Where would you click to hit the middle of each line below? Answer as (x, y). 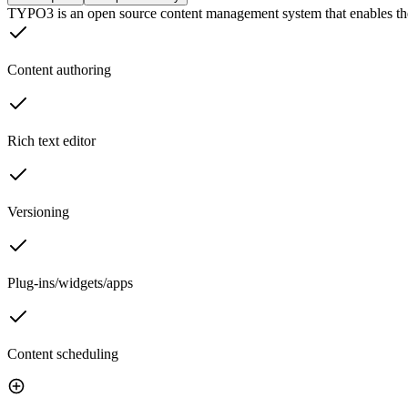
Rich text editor (51, 141)
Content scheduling (63, 354)
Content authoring (59, 70)
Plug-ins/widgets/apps (70, 283)
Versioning (38, 212)
